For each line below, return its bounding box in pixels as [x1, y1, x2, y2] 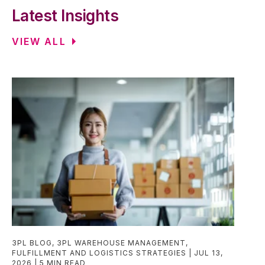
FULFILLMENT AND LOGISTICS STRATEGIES [12, 248, 186, 257]
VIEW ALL [12, 35, 66, 48]
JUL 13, [194, 248, 223, 257]
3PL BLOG [12, 238, 52, 247]
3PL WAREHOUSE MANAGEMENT [57, 238, 186, 247]
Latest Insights [12, 7, 119, 25]
